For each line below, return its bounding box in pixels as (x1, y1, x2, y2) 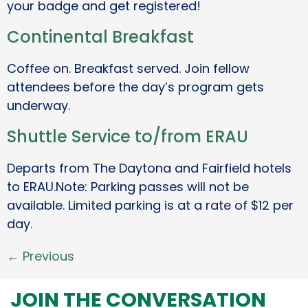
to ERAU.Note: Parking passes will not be (7, 178, 249, 196)
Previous (19, 247, 74, 265)
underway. (7, 97, 70, 115)
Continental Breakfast (7, 25, 194, 49)
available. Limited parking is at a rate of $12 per (7, 197, 294, 214)
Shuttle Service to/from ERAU (7, 125, 248, 148)
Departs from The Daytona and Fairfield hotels (7, 159, 291, 177)
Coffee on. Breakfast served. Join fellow (7, 60, 250, 78)
